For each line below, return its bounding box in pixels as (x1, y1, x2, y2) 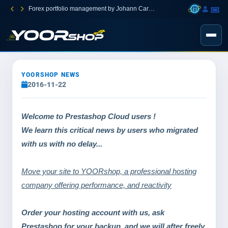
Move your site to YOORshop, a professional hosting (21, 167, 196, 176)
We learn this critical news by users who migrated (21, 126, 198, 134)
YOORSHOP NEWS (21, 71, 80, 78)
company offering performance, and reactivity (21, 181, 172, 189)
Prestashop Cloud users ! (65, 112, 156, 121)
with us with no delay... (21, 139, 102, 148)
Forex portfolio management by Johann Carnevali (149, 5, 155, 12)
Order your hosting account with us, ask (21, 208, 164, 217)
